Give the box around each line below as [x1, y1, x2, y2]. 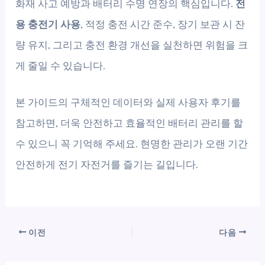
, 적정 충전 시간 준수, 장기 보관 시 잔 [80, 18, 245, 30]
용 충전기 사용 [15, 18, 81, 30]
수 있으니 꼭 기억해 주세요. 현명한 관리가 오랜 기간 [15, 137, 248, 150]
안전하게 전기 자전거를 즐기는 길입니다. [15, 158, 199, 170]
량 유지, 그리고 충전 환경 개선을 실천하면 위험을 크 [15, 38, 248, 51]
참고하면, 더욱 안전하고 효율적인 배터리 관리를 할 [15, 117, 244, 129]
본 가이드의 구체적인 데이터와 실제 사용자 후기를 [15, 96, 241, 108]
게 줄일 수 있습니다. [15, 59, 106, 72]
